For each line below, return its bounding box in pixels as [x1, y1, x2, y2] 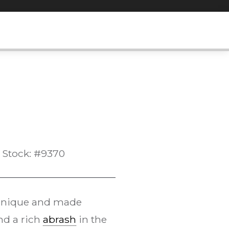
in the [76, 213, 107, 226]
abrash [42, 213, 76, 226]
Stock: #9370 [2, 147, 65, 160]
